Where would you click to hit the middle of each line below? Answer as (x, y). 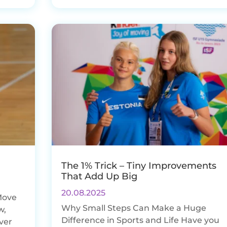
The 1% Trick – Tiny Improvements (139, 165)
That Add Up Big (99, 176)
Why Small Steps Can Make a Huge (134, 208)
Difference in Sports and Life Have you (140, 220)
